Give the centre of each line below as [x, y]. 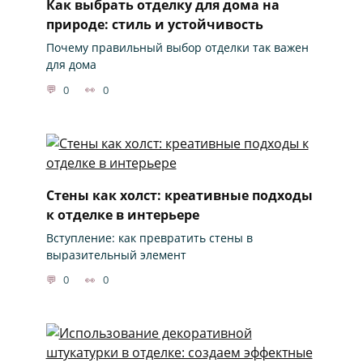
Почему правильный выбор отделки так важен [177, 48]
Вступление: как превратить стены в [149, 237]
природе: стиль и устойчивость [154, 24]
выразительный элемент [116, 254]
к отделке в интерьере [122, 214]
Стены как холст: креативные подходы [179, 195]
